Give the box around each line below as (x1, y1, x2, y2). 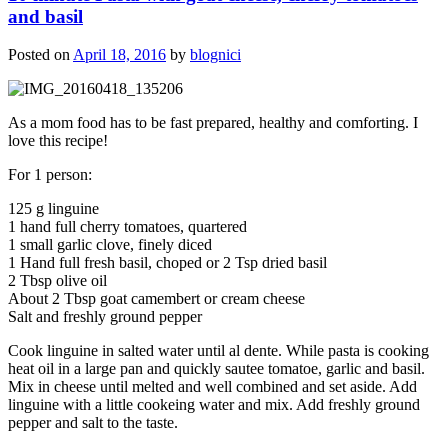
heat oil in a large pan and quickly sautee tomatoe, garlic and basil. (8, 360, 425, 378)
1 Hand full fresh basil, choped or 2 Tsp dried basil (8, 254, 327, 272)
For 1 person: (8, 166, 92, 184)
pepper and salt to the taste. (8, 414, 178, 432)
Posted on (8, 46, 73, 64)
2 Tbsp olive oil (8, 272, 107, 290)
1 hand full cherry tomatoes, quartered (8, 218, 247, 236)
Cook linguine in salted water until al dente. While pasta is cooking (8, 342, 429, 360)
